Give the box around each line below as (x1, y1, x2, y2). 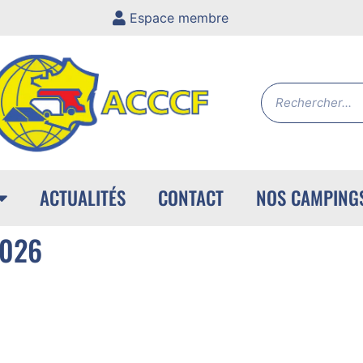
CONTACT (157, 184, 224, 212)
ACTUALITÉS (39, 184, 126, 212)
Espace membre (129, 10, 228, 26)
